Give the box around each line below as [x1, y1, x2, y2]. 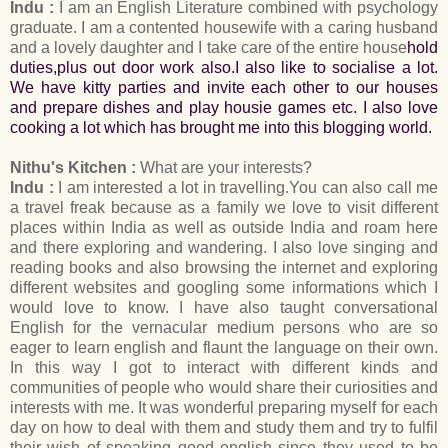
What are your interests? [136, 158, 312, 176]
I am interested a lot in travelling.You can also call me [53, 178, 438, 196]
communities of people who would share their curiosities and [10, 378, 438, 396]
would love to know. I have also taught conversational [10, 298, 438, 316]
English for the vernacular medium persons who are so [10, 318, 438, 336]
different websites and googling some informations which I [10, 278, 438, 296]
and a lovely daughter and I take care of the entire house [10, 38, 407, 56]
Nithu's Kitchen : [10, 158, 136, 176]
